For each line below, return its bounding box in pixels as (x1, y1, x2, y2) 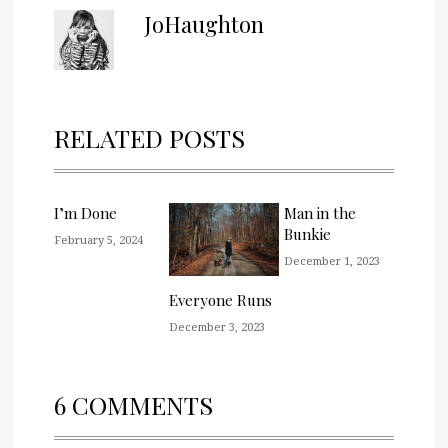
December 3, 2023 (169, 319, 265, 335)
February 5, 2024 (54, 231, 143, 247)
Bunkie (284, 223, 331, 244)
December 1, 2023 (284, 252, 380, 268)
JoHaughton (144, 8, 264, 39)
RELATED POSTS (54, 120, 245, 154)
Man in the (284, 202, 356, 223)
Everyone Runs (169, 290, 272, 311)
